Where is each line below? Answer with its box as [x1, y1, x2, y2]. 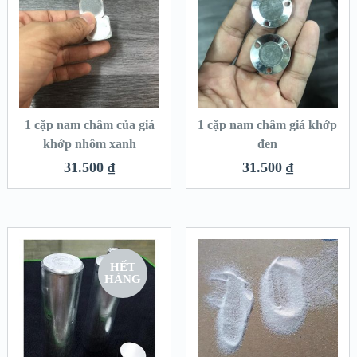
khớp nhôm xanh [42, 137, 136, 151]
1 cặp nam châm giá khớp [198, 118, 338, 132]
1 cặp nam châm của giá [24, 118, 155, 132]
